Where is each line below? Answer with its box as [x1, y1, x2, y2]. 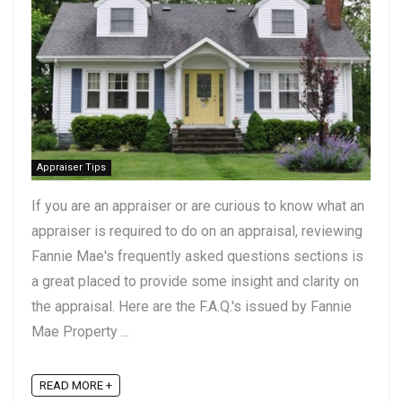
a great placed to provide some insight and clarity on [31, 272, 359, 290]
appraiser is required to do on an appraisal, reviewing [31, 222, 363, 240]
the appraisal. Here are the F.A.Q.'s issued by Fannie [31, 297, 352, 315]
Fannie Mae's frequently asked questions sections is [31, 247, 363, 265]
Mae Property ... [31, 322, 129, 340]
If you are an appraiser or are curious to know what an [31, 197, 364, 214]
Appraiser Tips [37, 161, 106, 173]
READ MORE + [39, 379, 112, 393]
